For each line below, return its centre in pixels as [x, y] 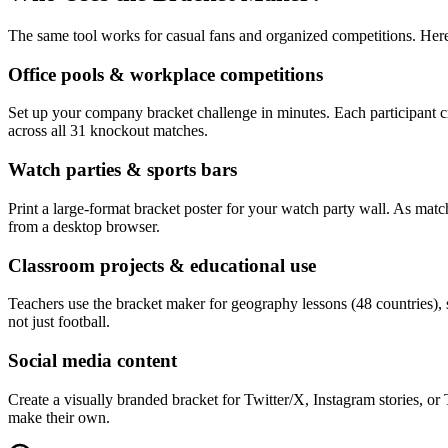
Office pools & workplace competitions [165, 74]
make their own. [59, 417]
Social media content [92, 361]
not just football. [59, 322]
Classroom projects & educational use [162, 265]
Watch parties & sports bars [122, 170]
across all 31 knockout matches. [108, 131]
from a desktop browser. [84, 226]
